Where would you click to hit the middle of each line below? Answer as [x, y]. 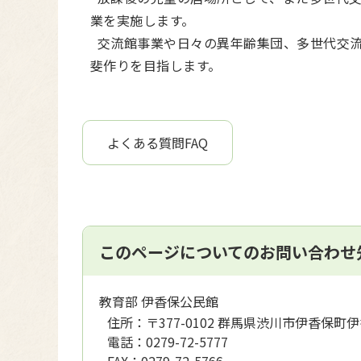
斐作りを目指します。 [156, 65]
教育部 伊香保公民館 [159, 301]
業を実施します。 [143, 20]
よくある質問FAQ [158, 143]
